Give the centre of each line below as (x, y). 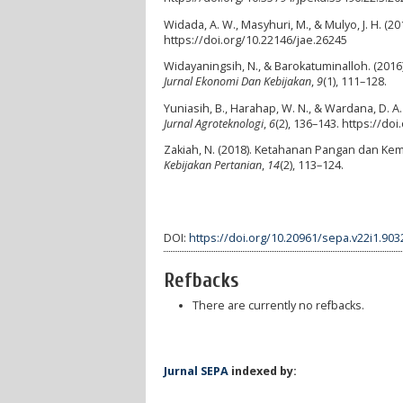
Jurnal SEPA (196, 371)
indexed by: (264, 371)
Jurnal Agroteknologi (214, 123)
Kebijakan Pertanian (213, 166)
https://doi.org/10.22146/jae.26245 (255, 40)
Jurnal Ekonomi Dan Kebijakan (237, 82)
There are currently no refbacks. (278, 305)
